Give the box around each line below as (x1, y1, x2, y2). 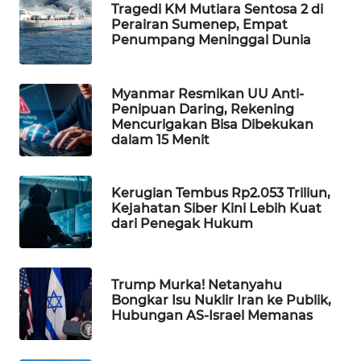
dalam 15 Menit (111, 131, 210, 147)
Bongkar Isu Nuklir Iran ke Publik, (111, 293, 331, 309)
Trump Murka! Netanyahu (111, 277, 282, 293)
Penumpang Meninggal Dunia (111, 32, 311, 48)
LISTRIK (35, 33, 73, 48)
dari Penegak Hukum (111, 216, 253, 232)
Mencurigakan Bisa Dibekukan (111, 116, 313, 132)
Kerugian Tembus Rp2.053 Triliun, (111, 185, 330, 201)
